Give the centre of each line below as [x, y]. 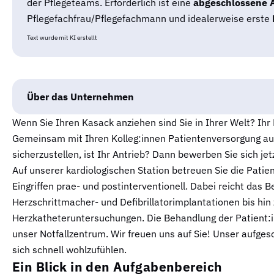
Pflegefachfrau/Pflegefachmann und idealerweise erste [150, 18]
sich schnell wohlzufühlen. [69, 249]
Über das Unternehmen [80, 96]
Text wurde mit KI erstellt [62, 37]
